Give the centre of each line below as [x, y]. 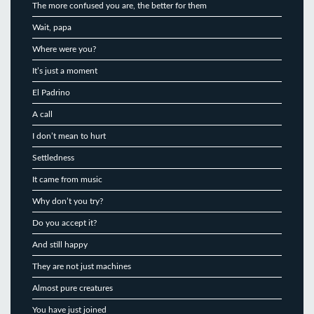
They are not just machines [82, 266]
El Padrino [51, 92]
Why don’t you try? [68, 201]
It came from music [67, 179]
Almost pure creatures [73, 288]
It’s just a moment [65, 70]
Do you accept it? [64, 223]
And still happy [60, 244]
